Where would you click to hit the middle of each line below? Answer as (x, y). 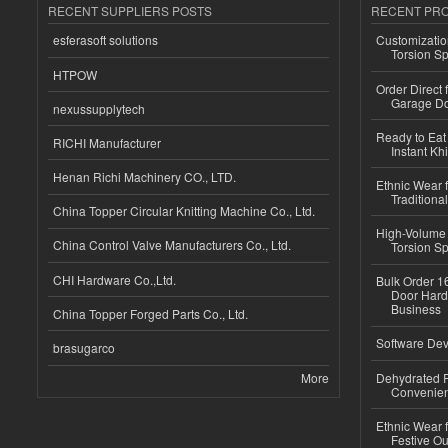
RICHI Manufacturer (107, 142)
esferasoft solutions (105, 40)
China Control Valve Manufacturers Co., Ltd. (172, 245)
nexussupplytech (99, 108)
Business (415, 309)
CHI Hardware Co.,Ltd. (114, 279)
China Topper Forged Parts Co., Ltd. (150, 313)
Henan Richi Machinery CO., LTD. (144, 177)
